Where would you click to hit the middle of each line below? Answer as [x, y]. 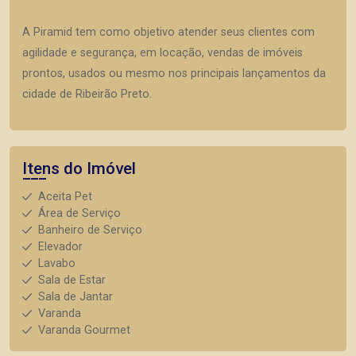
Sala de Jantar [75, 297]
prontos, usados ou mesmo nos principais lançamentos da [174, 74]
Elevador [60, 247]
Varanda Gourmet [84, 330]
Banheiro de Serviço [90, 230]
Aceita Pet [65, 197]
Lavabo [57, 263]
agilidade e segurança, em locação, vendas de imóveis [163, 53]
